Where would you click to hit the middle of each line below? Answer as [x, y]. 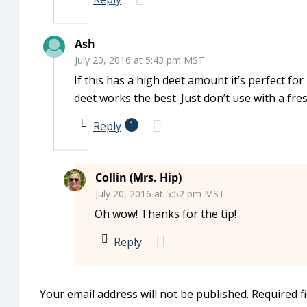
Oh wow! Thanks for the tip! [165, 213]
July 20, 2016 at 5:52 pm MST [160, 193]
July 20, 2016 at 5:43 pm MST [139, 60]
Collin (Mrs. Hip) [138, 177]
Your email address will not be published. [144, 294]
